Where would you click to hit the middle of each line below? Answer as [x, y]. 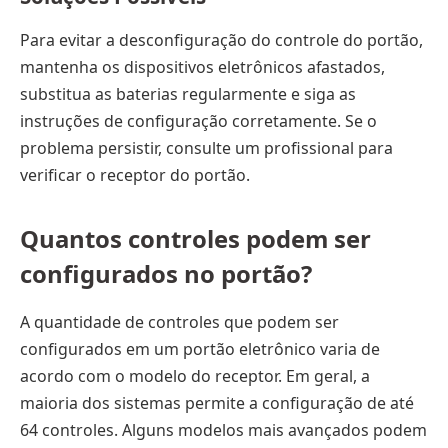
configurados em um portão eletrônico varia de [200, 348]
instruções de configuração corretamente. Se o [198, 120]
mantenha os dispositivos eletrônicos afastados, [202, 66]
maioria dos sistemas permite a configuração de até [217, 402]
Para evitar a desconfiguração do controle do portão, [221, 39]
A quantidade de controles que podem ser [179, 321]
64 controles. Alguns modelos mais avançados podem [223, 429]
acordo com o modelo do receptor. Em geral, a [195, 375]
